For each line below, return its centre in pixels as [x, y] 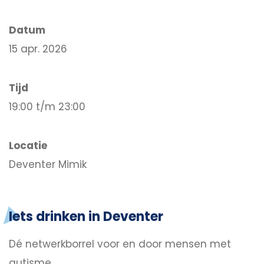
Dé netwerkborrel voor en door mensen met [120, 244]
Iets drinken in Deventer [86, 217]
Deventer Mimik [48, 164]
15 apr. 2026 [38, 49]
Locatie [28, 145]
